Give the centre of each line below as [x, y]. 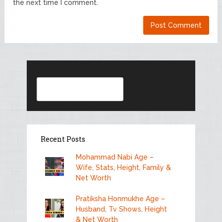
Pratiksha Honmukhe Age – [120, 198]
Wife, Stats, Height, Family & [123, 167]
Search [49, 82]
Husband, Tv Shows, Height [121, 209]
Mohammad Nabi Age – [114, 157]
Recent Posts [63, 139]
